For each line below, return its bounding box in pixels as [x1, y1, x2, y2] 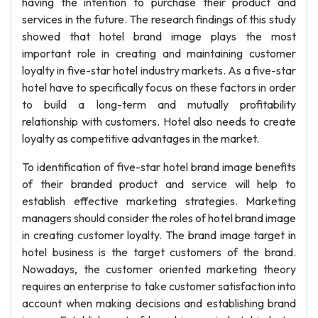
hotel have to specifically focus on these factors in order [22, 80, 296, 94]
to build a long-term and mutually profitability [22, 97, 296, 111]
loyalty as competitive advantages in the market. [22, 131, 259, 146]
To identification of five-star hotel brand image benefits [22, 160, 296, 174]
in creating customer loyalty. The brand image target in [22, 228, 296, 242]
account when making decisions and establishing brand [22, 296, 296, 310]
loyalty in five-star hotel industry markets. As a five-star [22, 63, 296, 77]
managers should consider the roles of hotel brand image [22, 211, 296, 225]
